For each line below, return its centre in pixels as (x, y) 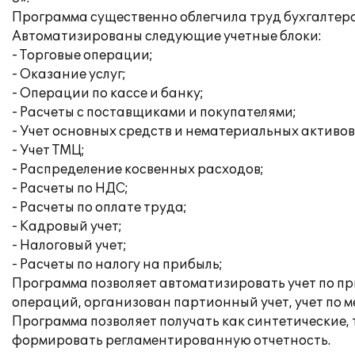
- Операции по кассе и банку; (108, 94)
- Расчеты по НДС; (70, 189)
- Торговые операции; (82, 55)
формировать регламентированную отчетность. (171, 341)
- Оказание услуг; (69, 74)
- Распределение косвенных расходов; (138, 170)
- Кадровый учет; (67, 227)
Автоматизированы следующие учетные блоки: (167, 36)
